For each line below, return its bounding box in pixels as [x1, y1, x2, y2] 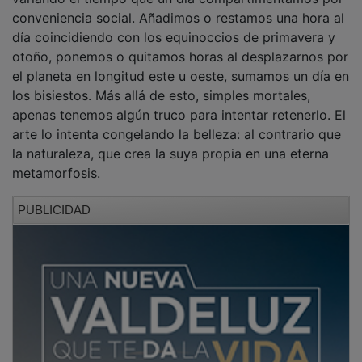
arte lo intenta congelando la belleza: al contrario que [12, 114, 341, 131]
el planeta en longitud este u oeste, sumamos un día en [12, 56, 349, 73]
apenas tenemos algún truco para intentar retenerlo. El [12, 95, 346, 112]
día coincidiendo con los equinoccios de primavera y [12, 17, 335, 34]
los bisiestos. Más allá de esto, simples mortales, [12, 75, 310, 92]
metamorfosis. [12, 153, 104, 170]
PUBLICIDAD [18, 191, 90, 205]
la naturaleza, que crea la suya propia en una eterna [12, 133, 329, 150]
